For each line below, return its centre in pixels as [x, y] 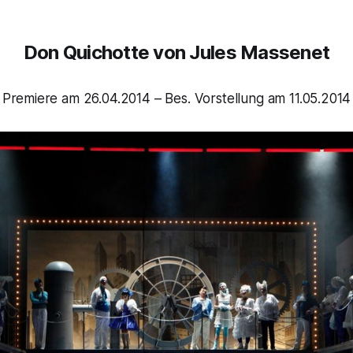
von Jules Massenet [240, 52]
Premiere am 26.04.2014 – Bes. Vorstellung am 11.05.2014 [176, 98]
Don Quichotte [86, 52]
